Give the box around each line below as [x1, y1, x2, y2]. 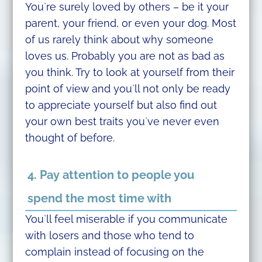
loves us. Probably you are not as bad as [25, 50, 225, 63]
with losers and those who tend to [25, 229, 194, 242]
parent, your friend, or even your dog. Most [25, 17, 236, 30]
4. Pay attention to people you [27, 167, 194, 182]
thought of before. [25, 132, 115, 144]
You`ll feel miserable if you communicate [25, 212, 227, 225]
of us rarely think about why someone [25, 33, 213, 46]
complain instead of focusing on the [25, 245, 204, 258]
